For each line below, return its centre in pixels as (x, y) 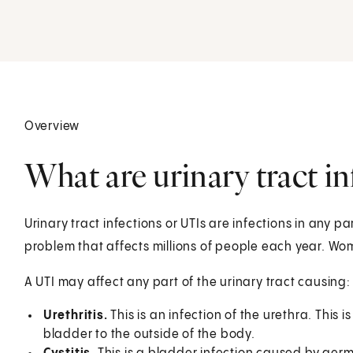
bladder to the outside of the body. (149, 334)
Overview (52, 126)
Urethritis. (77, 315)
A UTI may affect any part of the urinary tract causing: (187, 282)
